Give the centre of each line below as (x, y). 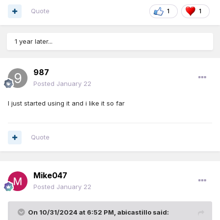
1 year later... (34, 41)
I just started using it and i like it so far (66, 103)
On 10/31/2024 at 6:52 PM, (73, 212)
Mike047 (50, 176)
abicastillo (134, 212)
